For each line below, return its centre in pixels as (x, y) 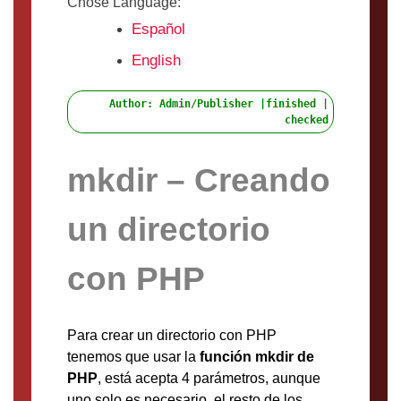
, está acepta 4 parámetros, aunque (209, 379)
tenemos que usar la (133, 357)
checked (307, 120)
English (156, 61)
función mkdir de (257, 357)
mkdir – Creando (199, 180)
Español (158, 30)
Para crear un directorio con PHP (172, 336)
